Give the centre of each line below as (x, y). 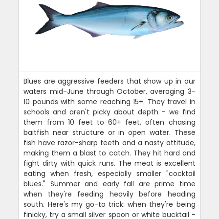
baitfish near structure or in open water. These (109, 133)
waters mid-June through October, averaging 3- (109, 92)
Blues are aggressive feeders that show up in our (109, 81)
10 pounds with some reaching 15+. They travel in (109, 102)
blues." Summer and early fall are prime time (109, 184)
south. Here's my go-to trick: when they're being (109, 205)
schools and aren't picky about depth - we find (109, 112)
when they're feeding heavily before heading (109, 194)
